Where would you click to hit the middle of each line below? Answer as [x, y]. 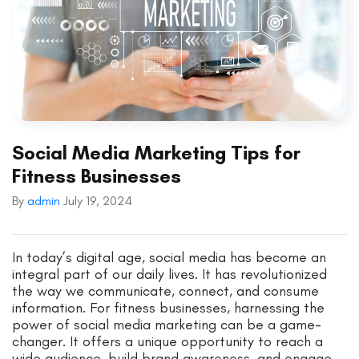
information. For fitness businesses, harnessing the [168, 308]
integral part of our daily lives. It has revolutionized [169, 274]
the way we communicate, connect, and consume [165, 291]
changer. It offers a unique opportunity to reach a [167, 342]
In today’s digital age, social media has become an [169, 258]
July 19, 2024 [98, 201]
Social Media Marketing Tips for [156, 153]
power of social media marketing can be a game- [167, 325]
